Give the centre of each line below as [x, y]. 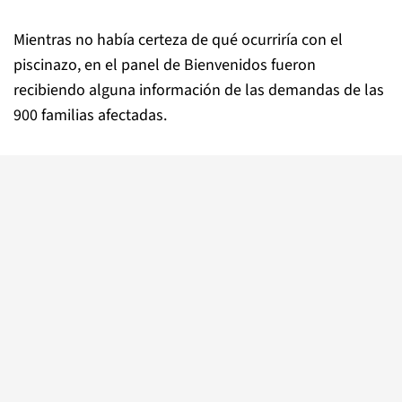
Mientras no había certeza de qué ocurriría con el [178, 39]
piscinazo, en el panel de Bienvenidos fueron [165, 65]
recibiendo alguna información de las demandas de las [199, 90]
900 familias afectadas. [90, 115]
